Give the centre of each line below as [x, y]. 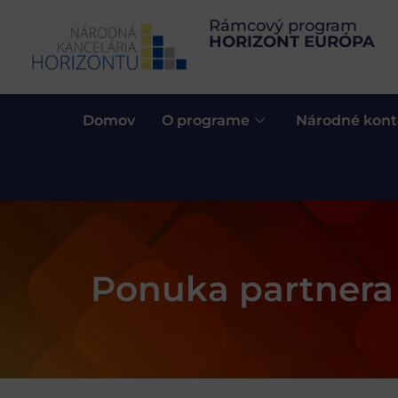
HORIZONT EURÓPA [292, 42]
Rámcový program [283, 26]
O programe [205, 120]
